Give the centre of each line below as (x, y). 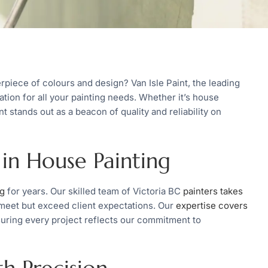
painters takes (213, 191)
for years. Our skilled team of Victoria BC (94, 191)
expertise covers (212, 205)
